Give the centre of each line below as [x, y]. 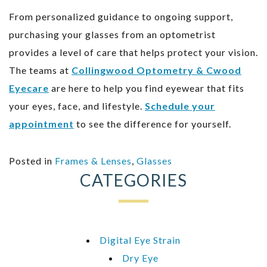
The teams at [40, 70]
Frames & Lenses [93, 160]
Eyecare [29, 88]
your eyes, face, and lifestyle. [77, 105]
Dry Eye [140, 257]
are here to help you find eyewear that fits [147, 88]
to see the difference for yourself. [153, 123]
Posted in [32, 160]
